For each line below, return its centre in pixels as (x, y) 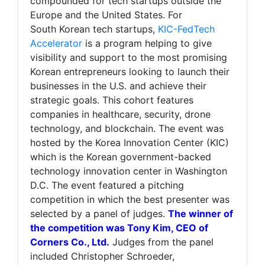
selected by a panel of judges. (99, 214)
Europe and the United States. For (106, 15)
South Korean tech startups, (94, 29)
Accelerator (56, 43)
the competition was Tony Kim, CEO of (119, 228)
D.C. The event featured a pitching (107, 185)
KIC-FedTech (186, 29)
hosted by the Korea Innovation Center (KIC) (130, 143)
